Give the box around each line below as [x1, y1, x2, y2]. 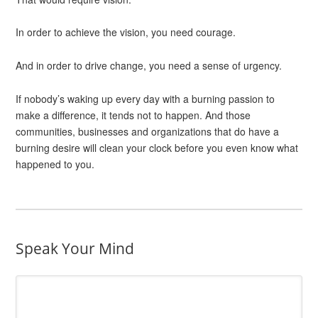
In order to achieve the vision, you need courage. [16, 25, 236, 40]
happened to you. [16, 156, 95, 171]
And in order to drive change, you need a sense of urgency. [16, 57, 283, 72]
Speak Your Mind [16, 238, 135, 259]
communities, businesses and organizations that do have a [16, 124, 280, 138]
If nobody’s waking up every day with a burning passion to [16, 91, 275, 106]
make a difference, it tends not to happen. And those [16, 107, 251, 122]
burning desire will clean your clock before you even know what [16, 140, 299, 155]
